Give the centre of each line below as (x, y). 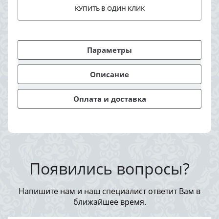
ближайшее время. (109, 202)
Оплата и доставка (109, 99)
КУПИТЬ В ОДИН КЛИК (109, 9)
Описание (109, 75)
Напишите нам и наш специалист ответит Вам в (109, 191)
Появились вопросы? (109, 169)
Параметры (109, 50)
